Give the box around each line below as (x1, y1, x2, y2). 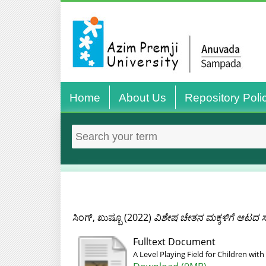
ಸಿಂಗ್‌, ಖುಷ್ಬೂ (72, 211, 122, 224)
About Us (118, 91, 166, 104)
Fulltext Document (132, 235, 216, 248)
